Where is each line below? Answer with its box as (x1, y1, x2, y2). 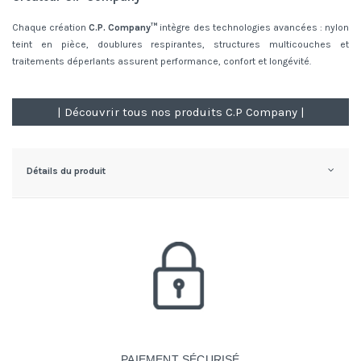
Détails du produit (27, 164, 106, 176)
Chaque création (12, 21, 89, 33)
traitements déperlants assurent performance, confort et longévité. (12, 55, 311, 67)
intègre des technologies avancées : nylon (157, 21, 350, 33)
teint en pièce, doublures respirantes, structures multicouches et (12, 38, 349, 50)
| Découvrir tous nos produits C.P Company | (56, 104, 305, 119)
